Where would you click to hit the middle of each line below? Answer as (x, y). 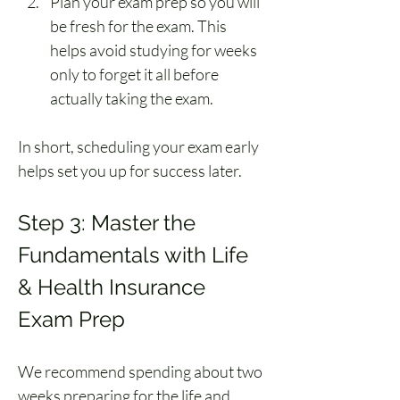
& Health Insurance (114, 287)
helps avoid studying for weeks (155, 50)
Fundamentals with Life (136, 255)
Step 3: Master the (109, 223)
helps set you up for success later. (130, 171)
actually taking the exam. (132, 98)
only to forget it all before (136, 74)
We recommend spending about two (142, 371)
